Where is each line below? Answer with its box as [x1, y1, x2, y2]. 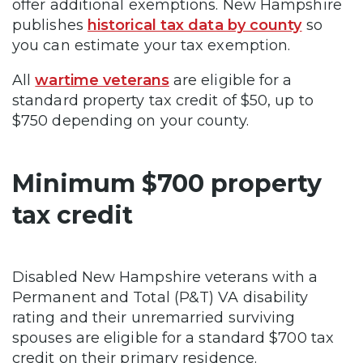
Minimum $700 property [12, 168, 322, 199]
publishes [12, 15, 88, 34]
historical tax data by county [87, 15, 302, 34]
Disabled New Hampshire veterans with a [12, 267, 318, 286]
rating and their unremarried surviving [12, 308, 296, 327]
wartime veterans [35, 70, 169, 89]
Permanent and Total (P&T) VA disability [12, 288, 309, 306]
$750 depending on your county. [12, 111, 253, 130]
